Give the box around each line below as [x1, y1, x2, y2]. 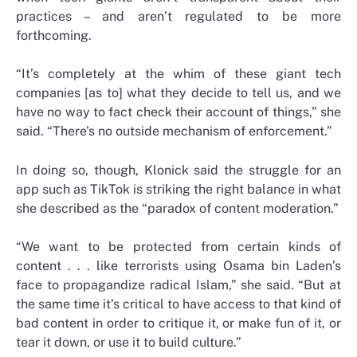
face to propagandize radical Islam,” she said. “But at [16, 277, 341, 292]
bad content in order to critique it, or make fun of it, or [16, 315, 341, 331]
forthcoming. [16, 28, 92, 44]
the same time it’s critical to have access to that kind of [16, 296, 341, 312]
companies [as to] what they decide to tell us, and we [16, 85, 341, 101]
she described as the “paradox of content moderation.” [16, 200, 339, 216]
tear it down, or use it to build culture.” [16, 334, 241, 350]
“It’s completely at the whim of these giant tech [16, 66, 341, 82]
